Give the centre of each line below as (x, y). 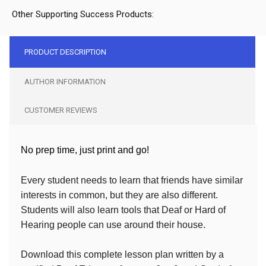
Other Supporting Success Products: (83, 14)
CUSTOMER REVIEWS (61, 110)
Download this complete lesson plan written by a (122, 254)
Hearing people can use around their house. (113, 224)
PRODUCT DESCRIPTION (65, 52)
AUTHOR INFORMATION (65, 81)
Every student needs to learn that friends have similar (132, 180)
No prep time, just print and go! (85, 150)
